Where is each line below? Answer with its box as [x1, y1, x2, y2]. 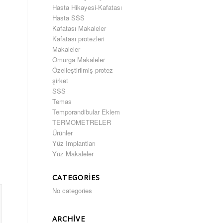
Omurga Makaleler [52, 55, 106, 64]
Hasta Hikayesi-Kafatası [52, 2, 122, 12]
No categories [52, 186, 93, 195]
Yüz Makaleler [52, 149, 94, 158]
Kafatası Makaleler [52, 23, 107, 33]
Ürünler [52, 128, 73, 137]
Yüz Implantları [52, 138, 96, 148]
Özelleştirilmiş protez [52, 65, 113, 75]
